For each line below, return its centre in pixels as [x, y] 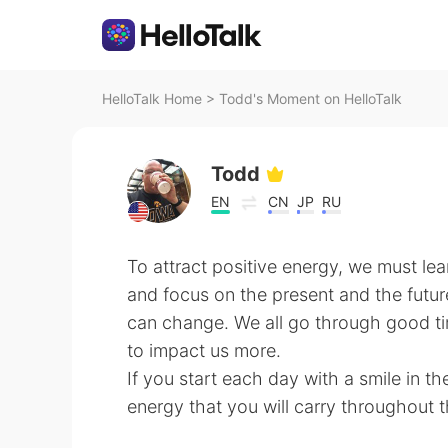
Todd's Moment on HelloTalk [310, 98]
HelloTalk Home [152, 98]
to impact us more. [204, 350]
